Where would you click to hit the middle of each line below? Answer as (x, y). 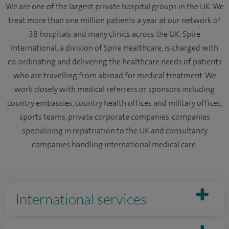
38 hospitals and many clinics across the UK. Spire (114, 34)
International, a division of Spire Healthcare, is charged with (114, 48)
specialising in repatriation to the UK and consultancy (114, 131)
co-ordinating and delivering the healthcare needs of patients (114, 62)
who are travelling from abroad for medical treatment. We (114, 76)
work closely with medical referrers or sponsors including (114, 89)
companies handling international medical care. (114, 145)
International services (81, 199)
